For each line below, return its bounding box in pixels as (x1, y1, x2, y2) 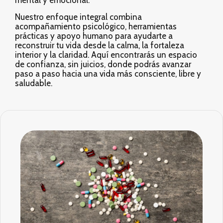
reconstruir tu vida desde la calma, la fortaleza (15, 40, 184, 50)
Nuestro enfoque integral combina (15, 11, 142, 22)
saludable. (15, 78, 52, 88)
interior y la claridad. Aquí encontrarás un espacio (15, 49, 197, 60)
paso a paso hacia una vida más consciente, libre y (15, 68, 201, 79)
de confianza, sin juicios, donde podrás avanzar (15, 59, 191, 69)
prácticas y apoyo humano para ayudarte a (15, 30, 173, 41)
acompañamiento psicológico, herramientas (15, 21, 177, 31)
